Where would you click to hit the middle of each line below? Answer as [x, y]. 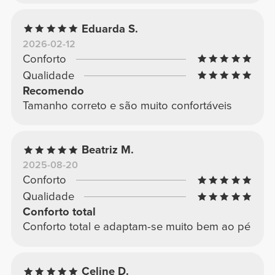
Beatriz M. [108, 150]
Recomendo [53, 91]
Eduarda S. [110, 29]
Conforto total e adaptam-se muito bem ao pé [136, 227]
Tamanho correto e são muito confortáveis [127, 105]
